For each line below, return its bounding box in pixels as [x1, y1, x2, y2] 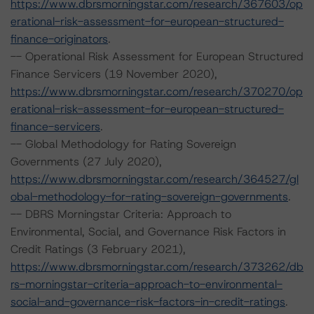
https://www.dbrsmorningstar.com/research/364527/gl [11, 172, 299, 186]
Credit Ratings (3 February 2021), [11, 242, 186, 257]
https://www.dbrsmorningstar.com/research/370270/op [11, 84, 303, 99]
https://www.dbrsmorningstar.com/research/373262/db [11, 259, 303, 274]
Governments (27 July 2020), [11, 154, 162, 169]
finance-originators [11, 32, 108, 46]
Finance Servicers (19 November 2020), [11, 67, 217, 81]
